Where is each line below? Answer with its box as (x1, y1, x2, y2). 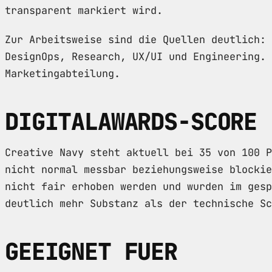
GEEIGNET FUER (5, 236, 178, 267)
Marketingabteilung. (5, 66, 120, 80)
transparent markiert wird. (5, 3, 163, 17)
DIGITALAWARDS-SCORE (5, 106, 257, 137)
